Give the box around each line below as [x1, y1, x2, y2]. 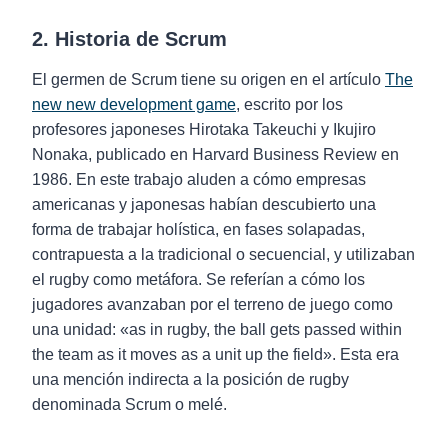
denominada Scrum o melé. [32, 396, 227, 413]
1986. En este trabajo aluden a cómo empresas [32, 171, 366, 188]
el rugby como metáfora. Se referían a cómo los [32, 271, 365, 288]
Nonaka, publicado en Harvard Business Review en [32, 146, 399, 163]
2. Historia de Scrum [32, 28, 227, 50]
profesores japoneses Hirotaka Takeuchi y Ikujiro [32, 121, 376, 138]
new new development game [32, 96, 236, 113]
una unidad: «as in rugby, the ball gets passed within [32, 321, 402, 338]
